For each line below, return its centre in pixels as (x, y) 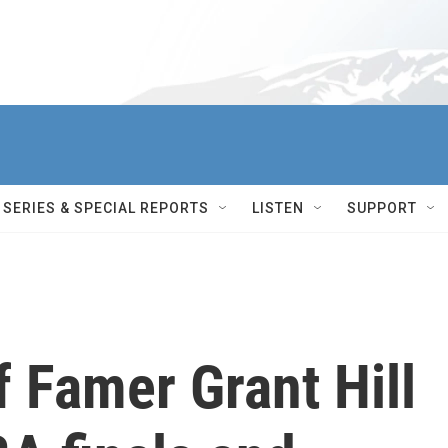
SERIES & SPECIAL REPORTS (106, 208)
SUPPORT (382, 208)
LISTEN (278, 208)
